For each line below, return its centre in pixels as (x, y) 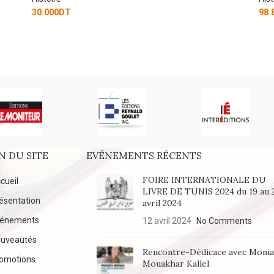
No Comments (224, 220)
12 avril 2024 (167, 220)
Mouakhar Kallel (176, 263)
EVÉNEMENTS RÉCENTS (144, 155)
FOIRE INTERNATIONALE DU (205, 180)
